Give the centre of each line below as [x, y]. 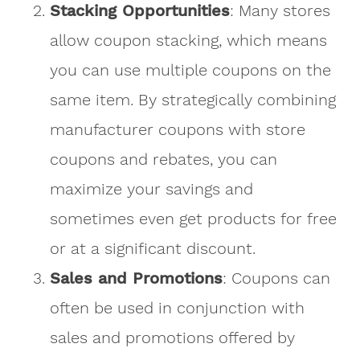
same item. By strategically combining [193, 99]
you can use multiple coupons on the [191, 70]
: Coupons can [277, 278]
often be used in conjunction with [178, 307]
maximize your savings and [152, 188]
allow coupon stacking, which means [189, 40]
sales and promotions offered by [173, 337]
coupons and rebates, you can [164, 159]
